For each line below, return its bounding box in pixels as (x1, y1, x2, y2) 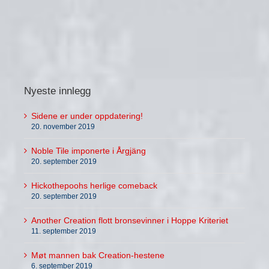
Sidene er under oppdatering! (31, 111, 143, 121)
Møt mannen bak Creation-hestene (31, 250, 165, 261)
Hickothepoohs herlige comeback (31, 181, 157, 191)
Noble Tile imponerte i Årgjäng (31, 146, 146, 156)
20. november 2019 (31, 122, 95, 131)
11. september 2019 (31, 227, 96, 236)
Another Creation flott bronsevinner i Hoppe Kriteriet (31, 216, 228, 226)
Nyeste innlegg (24, 85, 91, 97)
